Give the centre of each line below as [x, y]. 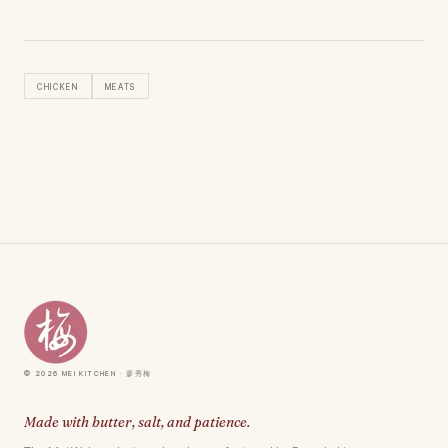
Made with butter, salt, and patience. [137, 421]
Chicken [58, 85]
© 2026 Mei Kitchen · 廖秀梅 [88, 371]
